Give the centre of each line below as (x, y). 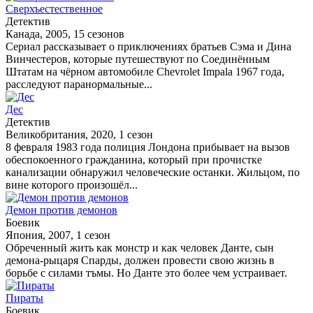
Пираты (24, 298)
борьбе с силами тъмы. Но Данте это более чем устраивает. (146, 272)
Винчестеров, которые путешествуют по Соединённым (138, 59)
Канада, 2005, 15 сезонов (65, 34)
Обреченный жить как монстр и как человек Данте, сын (140, 247)
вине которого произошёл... (72, 184)
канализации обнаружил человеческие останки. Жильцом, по (153, 172)
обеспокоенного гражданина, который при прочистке (134, 159)
